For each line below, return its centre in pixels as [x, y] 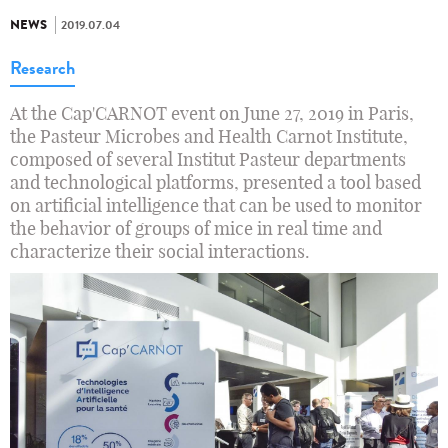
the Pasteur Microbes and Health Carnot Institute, [209, 137]
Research [42, 68]
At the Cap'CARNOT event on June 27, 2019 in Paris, [212, 114]
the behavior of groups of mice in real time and [196, 229]
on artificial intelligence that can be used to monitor [216, 206]
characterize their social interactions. [160, 252]
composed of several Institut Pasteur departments [208, 160]
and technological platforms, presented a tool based [215, 183]
